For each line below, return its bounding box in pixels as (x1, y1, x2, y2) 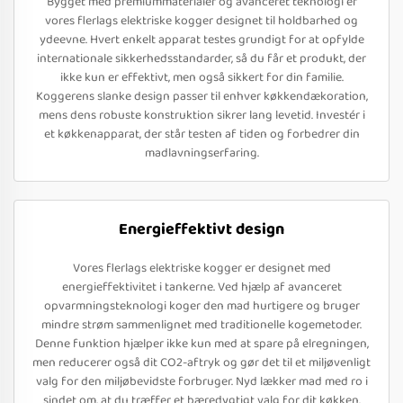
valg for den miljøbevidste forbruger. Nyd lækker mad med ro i (35, 372, 368, 391)
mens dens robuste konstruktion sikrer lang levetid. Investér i (38, 105, 365, 125)
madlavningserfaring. (144, 143, 259, 163)
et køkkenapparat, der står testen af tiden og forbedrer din (43, 124, 360, 144)
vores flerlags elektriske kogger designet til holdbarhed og (45, 11, 358, 31)
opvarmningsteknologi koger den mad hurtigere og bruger (43, 296, 360, 316)
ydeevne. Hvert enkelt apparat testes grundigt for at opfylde (39, 30, 364, 49)
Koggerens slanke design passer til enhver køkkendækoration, (35, 86, 368, 106)
